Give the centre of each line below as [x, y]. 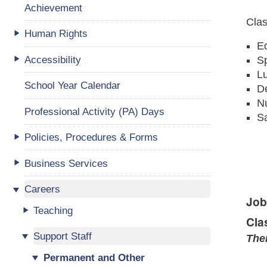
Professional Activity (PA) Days [94, 111]
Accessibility [53, 59]
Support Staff [62, 236]
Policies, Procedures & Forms [91, 137]
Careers [43, 189]
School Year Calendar [72, 86]
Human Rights [56, 34]
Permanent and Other [94, 258]
